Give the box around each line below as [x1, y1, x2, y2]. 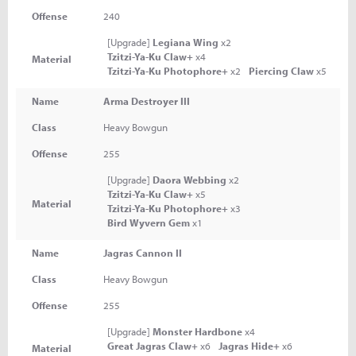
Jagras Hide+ [219, 339, 280, 352]
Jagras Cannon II [103, 246, 182, 259]
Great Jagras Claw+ [107, 339, 198, 352]
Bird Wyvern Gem [107, 216, 190, 229]
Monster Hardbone [153, 325, 242, 338]
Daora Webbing [153, 173, 226, 186]
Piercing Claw [249, 64, 314, 77]
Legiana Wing [153, 36, 219, 48]
